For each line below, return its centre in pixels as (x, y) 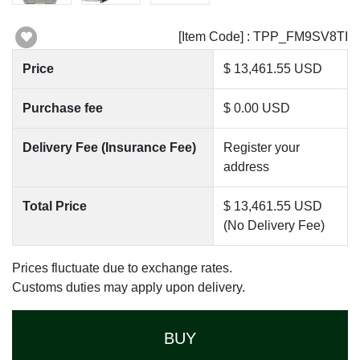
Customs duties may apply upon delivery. (129, 288)
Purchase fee (63, 108)
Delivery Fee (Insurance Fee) (109, 148)
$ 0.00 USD (257, 108)
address (246, 167)
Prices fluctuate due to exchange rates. (122, 268)
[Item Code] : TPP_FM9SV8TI (263, 36)
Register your (262, 148)
